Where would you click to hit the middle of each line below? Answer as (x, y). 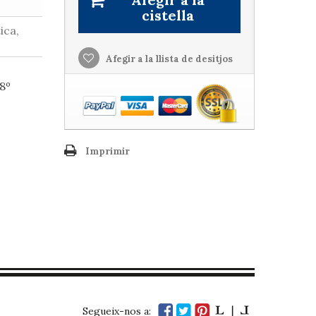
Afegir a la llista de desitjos (168, 59)
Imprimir (107, 152)
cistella (168, 15)
